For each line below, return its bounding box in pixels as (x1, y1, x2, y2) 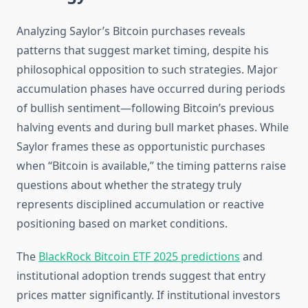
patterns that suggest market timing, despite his (16, 43, 269, 58)
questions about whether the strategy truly (16, 177, 241, 193)
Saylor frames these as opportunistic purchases (16, 139, 265, 155)
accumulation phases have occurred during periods (16, 81, 285, 97)
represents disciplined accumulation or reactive (16, 197, 264, 212)
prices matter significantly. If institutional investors (16, 287, 280, 303)
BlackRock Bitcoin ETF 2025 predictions (38, 249, 240, 265)
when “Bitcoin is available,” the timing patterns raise (16, 158, 286, 174)
